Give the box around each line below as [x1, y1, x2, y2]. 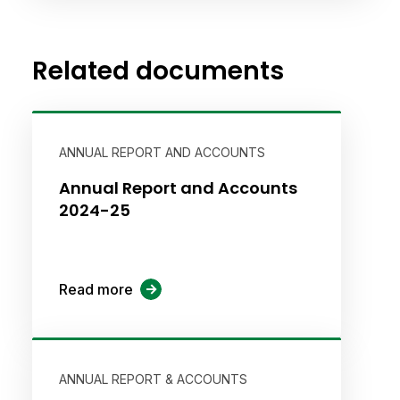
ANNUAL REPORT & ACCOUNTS [58, 371, 247, 387]
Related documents [31, 54, 284, 88]
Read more [58, 280, 133, 298]
